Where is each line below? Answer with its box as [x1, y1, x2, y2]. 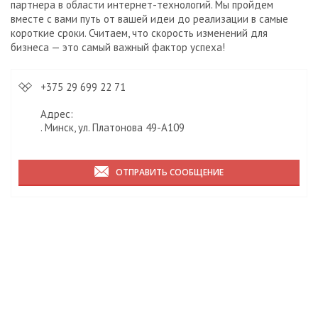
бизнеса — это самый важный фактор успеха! [11, 40, 228, 55]
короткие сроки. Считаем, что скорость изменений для [11, 26, 268, 40]
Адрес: [40, 107, 73, 121]
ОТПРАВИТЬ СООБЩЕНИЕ [116, 166, 224, 179]
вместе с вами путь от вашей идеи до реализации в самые [11, 12, 288, 26]
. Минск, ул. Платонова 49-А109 [40, 121, 185, 135]
